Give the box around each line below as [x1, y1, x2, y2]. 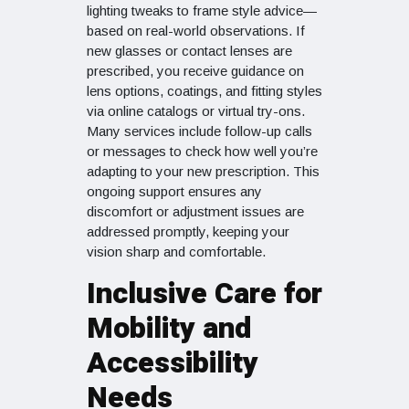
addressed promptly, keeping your [87, 224, 289, 240]
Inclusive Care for [87, 272, 322, 316]
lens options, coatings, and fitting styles [87, 83, 322, 100]
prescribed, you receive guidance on [87, 63, 304, 79]
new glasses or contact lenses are [87, 43, 292, 59]
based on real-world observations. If [87, 23, 305, 39]
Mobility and [87, 307, 251, 351]
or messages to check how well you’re [87, 143, 318, 160]
